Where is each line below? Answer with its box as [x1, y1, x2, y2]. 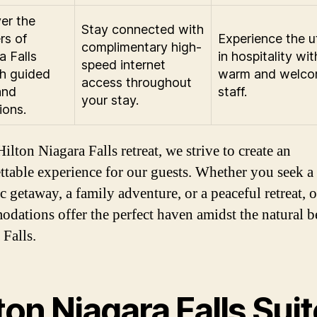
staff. [218, 83, 247, 99]
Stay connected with [81, 21, 204, 37]
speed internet [81, 57, 166, 72]
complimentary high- [81, 39, 202, 54]
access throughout [81, 74, 192, 90]
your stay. [81, 92, 139, 108]
